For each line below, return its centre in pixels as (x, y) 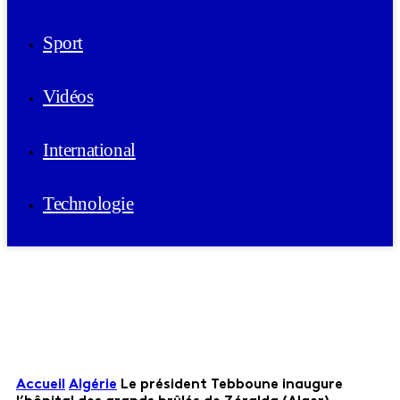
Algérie (93, 385)
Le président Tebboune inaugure (232, 385)
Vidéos (68, 96)
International (89, 150)
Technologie (88, 204)
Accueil (41, 385)
